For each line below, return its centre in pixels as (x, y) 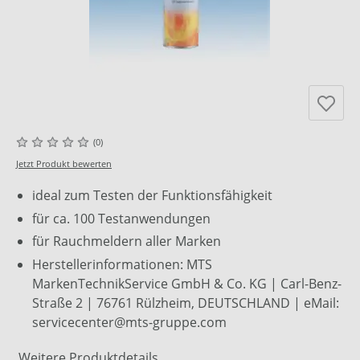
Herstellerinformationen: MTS (122, 264)
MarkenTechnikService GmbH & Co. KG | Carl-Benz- (187, 283)
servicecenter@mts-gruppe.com (129, 322)
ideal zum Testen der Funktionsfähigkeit (152, 196)
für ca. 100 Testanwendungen (121, 218)
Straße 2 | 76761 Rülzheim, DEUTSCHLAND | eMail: (186, 303)
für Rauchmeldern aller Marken (127, 241)
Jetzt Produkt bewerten (64, 164)
